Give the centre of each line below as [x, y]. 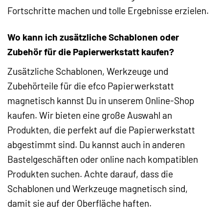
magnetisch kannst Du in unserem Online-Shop [101, 101]
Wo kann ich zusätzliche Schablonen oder [93, 37]
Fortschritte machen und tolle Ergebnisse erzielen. [108, 10]
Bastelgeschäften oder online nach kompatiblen [103, 159]
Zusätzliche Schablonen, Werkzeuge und [88, 71]
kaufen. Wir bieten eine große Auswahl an [90, 115]
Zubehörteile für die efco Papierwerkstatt [91, 86]
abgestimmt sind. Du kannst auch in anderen [96, 145]
